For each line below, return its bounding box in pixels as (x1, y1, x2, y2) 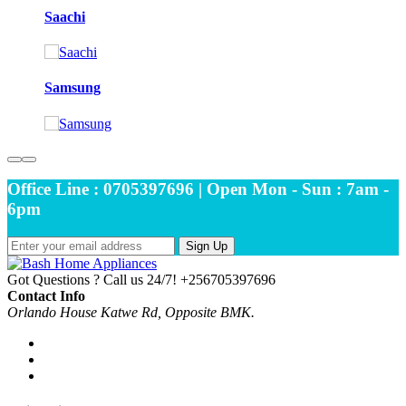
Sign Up (186, 239, 227, 254)
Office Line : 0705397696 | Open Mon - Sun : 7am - (7, 179, 389, 199)
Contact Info (7, 288, 85, 304)
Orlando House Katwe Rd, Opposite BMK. (7, 304, 255, 321)
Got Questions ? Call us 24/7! (7, 272, 177, 288)
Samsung (44, 80, 101, 96)
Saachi (44, 8, 85, 24)
